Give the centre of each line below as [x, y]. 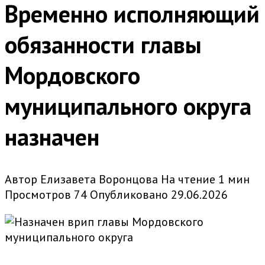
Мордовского [72, 75]
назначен [52, 137]
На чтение [188, 180]
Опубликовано [129, 195]
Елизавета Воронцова [99, 180]
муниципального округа [128, 106]
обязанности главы [103, 45]
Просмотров [38, 195]
